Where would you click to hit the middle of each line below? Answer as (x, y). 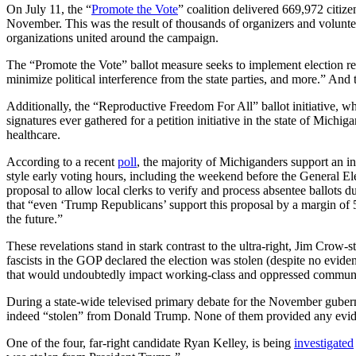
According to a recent (62, 161)
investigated (324, 342)
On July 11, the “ (49, 9)
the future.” (35, 219)
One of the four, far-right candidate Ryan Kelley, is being (150, 342)
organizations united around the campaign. (112, 37)
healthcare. (33, 134)
